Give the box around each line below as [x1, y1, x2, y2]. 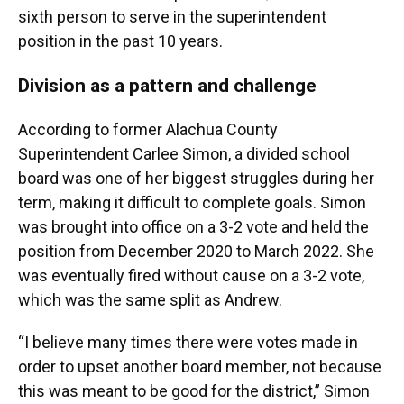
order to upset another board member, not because [18, 357, 381, 377]
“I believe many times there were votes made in [18, 333, 358, 353]
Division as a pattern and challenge [18, 74, 317, 97]
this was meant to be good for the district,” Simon [18, 381, 370, 401]
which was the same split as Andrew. [18, 290, 282, 310]
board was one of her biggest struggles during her [18, 169, 374, 188]
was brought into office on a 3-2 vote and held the [18, 217, 369, 237]
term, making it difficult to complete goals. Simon [18, 193, 366, 213]
